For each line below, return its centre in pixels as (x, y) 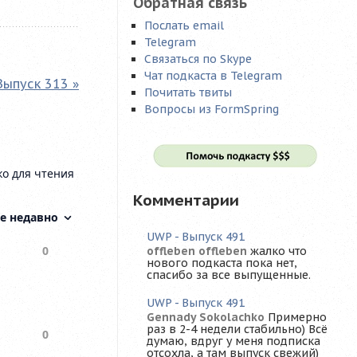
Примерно (297, 318)
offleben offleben (197, 251)
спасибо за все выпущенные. (229, 275)
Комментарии (186, 199)
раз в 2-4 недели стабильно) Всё (237, 330)
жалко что (279, 251)
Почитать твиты (188, 92)
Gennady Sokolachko (206, 318)
